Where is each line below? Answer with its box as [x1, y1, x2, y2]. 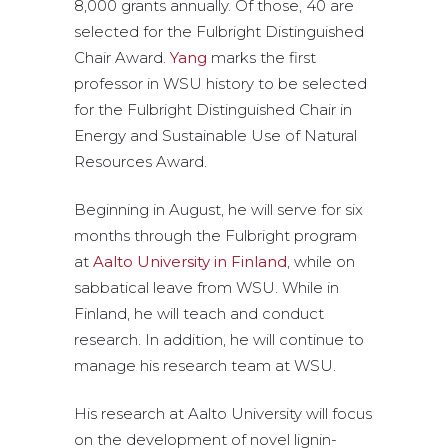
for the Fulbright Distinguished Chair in [74, 100, 352, 120]
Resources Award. [74, 152, 207, 172]
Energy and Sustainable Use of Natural [74, 126, 357, 146]
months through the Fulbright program [74, 226, 357, 246]
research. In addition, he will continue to [74, 330, 364, 350]
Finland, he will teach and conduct [74, 304, 324, 324]
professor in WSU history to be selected [74, 74, 367, 94]
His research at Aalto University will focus [74, 404, 372, 424]
